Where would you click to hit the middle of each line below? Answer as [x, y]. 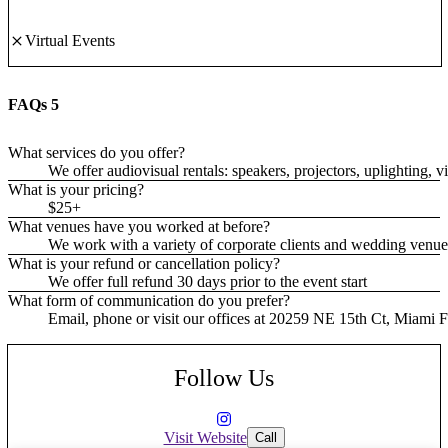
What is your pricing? [76, 189]
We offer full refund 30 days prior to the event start [207, 281]
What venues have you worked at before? [139, 226]
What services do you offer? [96, 152]
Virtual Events [70, 41]
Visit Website [205, 437]
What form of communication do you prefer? [149, 300]
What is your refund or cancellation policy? [144, 263]
